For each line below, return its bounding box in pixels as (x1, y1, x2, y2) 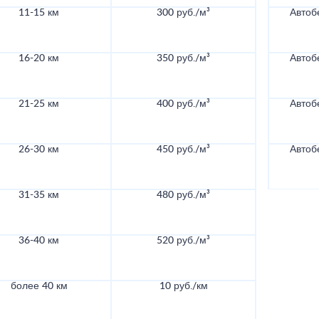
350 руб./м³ (157, 53, 210, 64)
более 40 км (10, 281, 68, 292)
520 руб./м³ (157, 236, 210, 246)
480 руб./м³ (157, 190, 210, 201)
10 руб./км (159, 281, 208, 292)
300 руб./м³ (157, 8, 210, 19)
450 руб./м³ (157, 145, 210, 155)
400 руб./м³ (157, 99, 210, 110)
